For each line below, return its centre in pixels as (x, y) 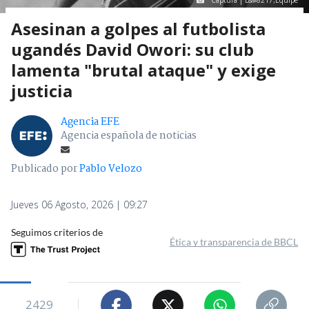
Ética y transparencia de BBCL (234, 242)
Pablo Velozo (111, 169)
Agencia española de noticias (129, 136)
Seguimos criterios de (57, 232)
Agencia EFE (90, 122)
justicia (42, 91)
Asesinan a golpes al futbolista (138, 29)
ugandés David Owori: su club (132, 50)
